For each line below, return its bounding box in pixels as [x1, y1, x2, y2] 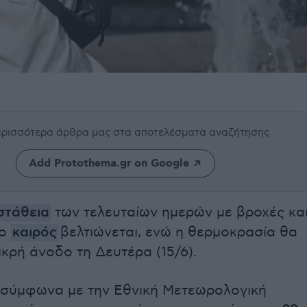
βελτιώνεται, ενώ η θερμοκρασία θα [58, 224, 297, 241]
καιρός [12, 224, 57, 242]
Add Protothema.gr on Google [28, 156, 189, 171]
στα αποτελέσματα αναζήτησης [113, 126, 269, 139]
